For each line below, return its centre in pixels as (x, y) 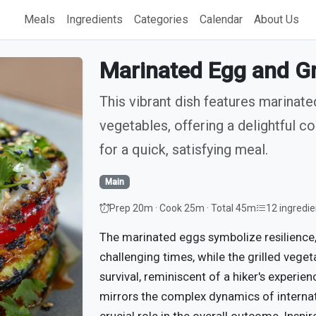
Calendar (221, 19)
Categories (162, 19)
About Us (277, 19)
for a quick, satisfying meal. (184, 150)
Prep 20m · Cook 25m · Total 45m (183, 208)
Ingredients (95, 19)
